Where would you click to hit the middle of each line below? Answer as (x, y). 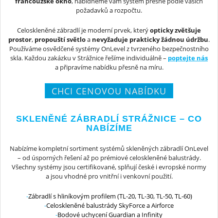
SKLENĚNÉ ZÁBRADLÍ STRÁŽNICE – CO (109, 118)
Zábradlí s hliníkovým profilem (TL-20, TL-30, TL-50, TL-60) (110, 196)
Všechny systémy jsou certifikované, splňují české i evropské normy (109, 167)
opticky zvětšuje (175, 30)
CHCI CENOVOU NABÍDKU (109, 91)
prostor (20, 40)
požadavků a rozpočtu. (109, 10)
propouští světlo (60, 40)
